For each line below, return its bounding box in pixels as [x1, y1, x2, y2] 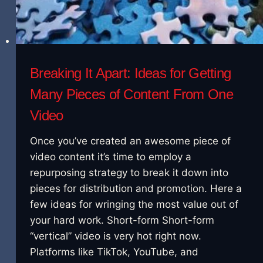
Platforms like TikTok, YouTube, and [30, 246, 199, 258]
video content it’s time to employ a [30, 151, 192, 163]
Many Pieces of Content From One [30, 86, 233, 103]
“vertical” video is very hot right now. [30, 230, 202, 242]
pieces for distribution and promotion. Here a [30, 183, 242, 195]
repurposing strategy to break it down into [30, 167, 229, 179]
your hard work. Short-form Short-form [30, 214, 215, 227]
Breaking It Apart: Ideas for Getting [30, 65, 231, 82]
